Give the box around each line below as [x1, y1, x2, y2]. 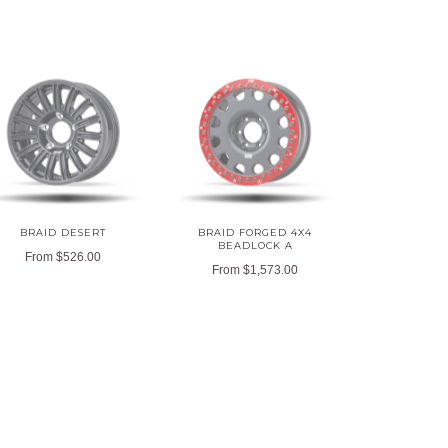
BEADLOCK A [217, 239, 293, 251]
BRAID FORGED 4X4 [198, 226, 313, 238]
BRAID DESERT [20, 226, 107, 238]
